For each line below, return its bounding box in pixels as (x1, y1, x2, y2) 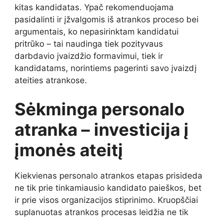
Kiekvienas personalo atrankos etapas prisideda (15, 171, 202, 181)
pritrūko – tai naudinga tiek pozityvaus (15, 38, 163, 49)
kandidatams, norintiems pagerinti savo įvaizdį (15, 63, 197, 73)
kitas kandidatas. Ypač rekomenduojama (15, 2, 174, 12)
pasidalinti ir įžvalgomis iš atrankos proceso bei (15, 14, 199, 24)
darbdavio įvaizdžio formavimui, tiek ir (15, 51, 163, 61)
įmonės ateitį (15, 140, 123, 161)
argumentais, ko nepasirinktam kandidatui (15, 26, 179, 36)
